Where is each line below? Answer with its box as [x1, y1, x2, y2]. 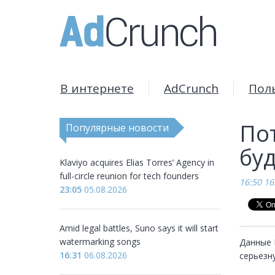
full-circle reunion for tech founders [60, 170, 199, 182]
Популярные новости [65, 121, 169, 134]
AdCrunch [164, 80, 219, 96]
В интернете [60, 80, 134, 96]
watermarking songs [60, 236, 141, 247]
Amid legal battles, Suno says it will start [60, 222, 219, 234]
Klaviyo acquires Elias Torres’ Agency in [60, 157, 214, 168]
